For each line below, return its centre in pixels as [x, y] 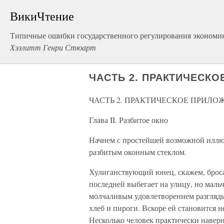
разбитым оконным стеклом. [138, 152]
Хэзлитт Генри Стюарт [53, 47]
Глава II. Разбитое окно [128, 120]
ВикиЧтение [42, 16]
